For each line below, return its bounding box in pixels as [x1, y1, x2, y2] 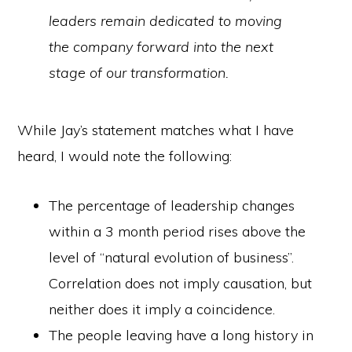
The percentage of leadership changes [49, 196, 295, 214]
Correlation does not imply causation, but [49, 274, 313, 292]
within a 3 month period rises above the [49, 222, 306, 240]
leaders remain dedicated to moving [49, 12, 283, 30]
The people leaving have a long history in [49, 326, 314, 344]
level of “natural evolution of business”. [49, 248, 295, 266]
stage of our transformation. [49, 64, 229, 82]
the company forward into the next [49, 38, 274, 56]
